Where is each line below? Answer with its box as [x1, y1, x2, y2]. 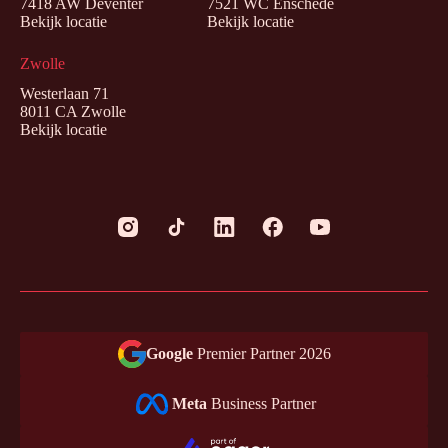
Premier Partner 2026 [196, 345, 331, 363]
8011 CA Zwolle [20, 103, 126, 121]
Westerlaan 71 [20, 85, 109, 103]
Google [145, 345, 197, 363]
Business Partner [211, 395, 316, 413]
